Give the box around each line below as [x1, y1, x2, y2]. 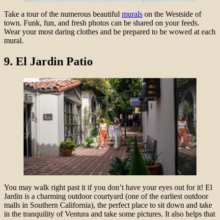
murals [122, 9, 142, 18]
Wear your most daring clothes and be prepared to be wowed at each [4, 27, 216, 36]
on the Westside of [142, 9, 201, 18]
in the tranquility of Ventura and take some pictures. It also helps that [4, 209, 215, 218]
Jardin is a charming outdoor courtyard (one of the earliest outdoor [4, 192, 208, 200]
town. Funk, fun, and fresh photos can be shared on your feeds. [4, 18, 199, 27]
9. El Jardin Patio [4, 55, 93, 68]
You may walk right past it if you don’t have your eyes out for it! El [4, 183, 212, 192]
